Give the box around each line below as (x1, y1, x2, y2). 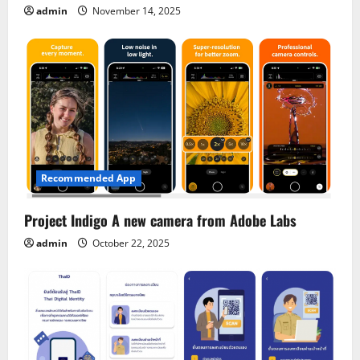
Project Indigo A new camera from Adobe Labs (24, 209, 297, 231)
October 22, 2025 (90, 235, 170, 250)
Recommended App (41, 170, 137, 185)
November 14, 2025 (90, 3, 181, 18)
